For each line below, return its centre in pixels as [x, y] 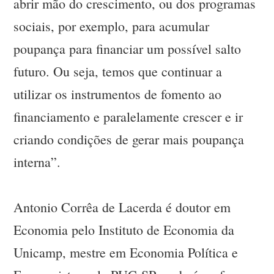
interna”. [37, 162]
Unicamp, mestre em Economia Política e [126, 253]
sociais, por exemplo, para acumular [112, 26]
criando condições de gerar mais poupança [129, 139]
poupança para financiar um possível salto [128, 49]
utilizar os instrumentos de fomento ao [118, 94]
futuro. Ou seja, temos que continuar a [118, 72]
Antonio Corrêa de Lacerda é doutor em [122, 207]
